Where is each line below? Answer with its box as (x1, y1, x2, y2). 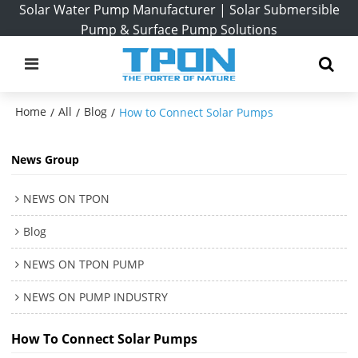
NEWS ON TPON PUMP (23, 256, 145, 272)
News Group (11, 152, 80, 168)
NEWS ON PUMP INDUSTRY (23, 288, 169, 304)
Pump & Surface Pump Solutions (81, 21, 277, 38)
